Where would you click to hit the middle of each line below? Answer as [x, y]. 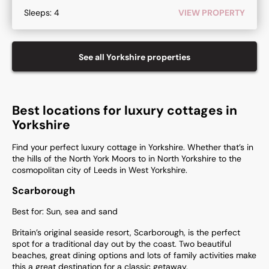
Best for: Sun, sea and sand [65, 211]
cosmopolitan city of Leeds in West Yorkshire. [100, 170]
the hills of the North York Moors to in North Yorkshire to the [127, 159]
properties [168, 57]
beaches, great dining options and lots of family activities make [134, 255]
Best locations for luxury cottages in [125, 110]
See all [92, 57]
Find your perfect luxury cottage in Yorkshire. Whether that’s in [133, 147]
